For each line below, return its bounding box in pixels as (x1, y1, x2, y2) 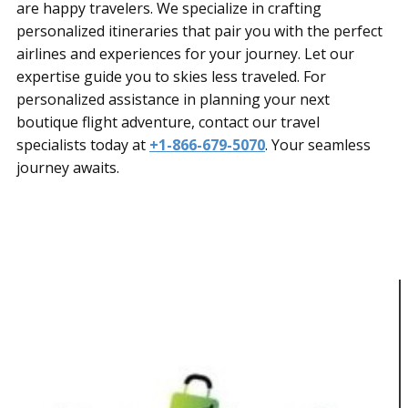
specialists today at (16, 134, 149, 155)
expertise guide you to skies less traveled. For (16, 66, 326, 87)
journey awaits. (16, 157, 119, 178)
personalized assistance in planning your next (16, 88, 330, 109)
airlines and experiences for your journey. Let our (16, 43, 354, 64)
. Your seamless (265, 134, 371, 155)
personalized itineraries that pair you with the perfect (16, 20, 382, 41)
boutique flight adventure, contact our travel (16, 111, 320, 132)
